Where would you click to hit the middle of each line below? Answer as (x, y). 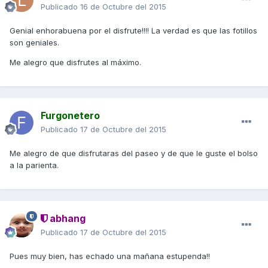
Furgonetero (70, 115)
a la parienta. (34, 165)
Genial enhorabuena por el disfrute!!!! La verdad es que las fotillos (133, 30)
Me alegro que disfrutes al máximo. (75, 62)
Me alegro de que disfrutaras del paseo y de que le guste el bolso (134, 153)
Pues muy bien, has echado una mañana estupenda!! (110, 256)
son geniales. (34, 42)
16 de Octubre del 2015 (123, 6)
